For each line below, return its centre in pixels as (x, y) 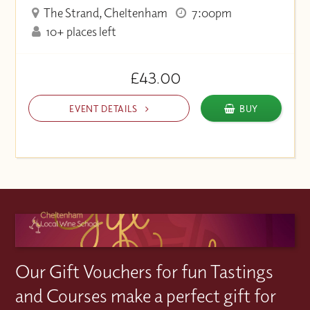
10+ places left (80, 32)
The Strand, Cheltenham (105, 13)
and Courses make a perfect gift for (146, 296)
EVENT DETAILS (105, 108)
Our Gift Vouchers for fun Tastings (145, 272)
